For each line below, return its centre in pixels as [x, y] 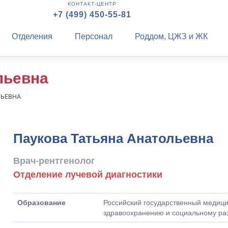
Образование [41, 203]
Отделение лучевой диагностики [88, 175]
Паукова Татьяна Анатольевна [113, 138]
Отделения [32, 36]
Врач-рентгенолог [54, 161]
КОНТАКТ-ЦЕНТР [92, 4]
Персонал [93, 36]
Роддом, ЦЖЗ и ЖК [171, 36]
